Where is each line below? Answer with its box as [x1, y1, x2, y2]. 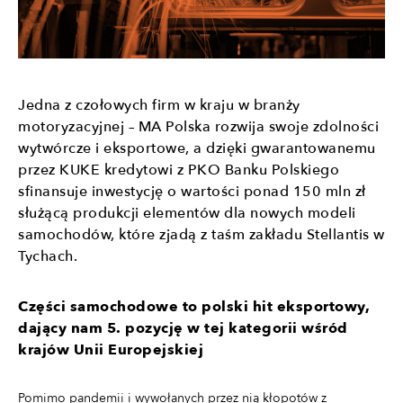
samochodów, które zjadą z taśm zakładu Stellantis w [18, 225, 385, 246]
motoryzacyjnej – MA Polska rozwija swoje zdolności [18, 117, 379, 138]
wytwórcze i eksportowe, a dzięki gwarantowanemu [18, 139, 376, 159]
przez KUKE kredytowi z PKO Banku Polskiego [18, 160, 339, 181]
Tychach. [18, 246, 77, 267]
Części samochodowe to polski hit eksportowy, [18, 297, 370, 318]
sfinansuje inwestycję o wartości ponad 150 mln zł [18, 182, 366, 202]
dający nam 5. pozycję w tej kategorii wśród [18, 318, 348, 339]
